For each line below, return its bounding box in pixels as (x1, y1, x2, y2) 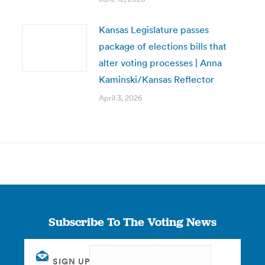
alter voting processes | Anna (98, 57, 222, 69)
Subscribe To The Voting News (48, 214, 216, 230)
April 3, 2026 (98, 93, 143, 103)
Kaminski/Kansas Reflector (98, 73, 214, 85)
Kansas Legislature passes (98, 24, 209, 35)
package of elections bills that (98, 40, 227, 52)
